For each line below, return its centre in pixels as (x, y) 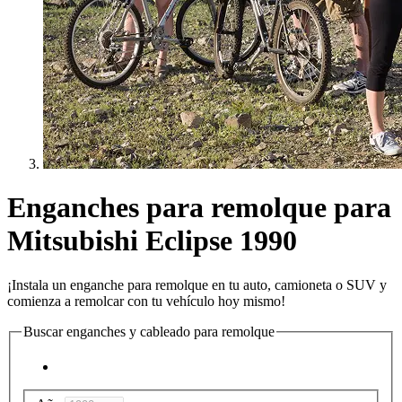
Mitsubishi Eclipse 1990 (152, 241)
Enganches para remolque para (199, 208)
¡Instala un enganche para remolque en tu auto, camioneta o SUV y (197, 284)
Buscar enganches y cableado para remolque (149, 331)
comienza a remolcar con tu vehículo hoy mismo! (146, 301)
